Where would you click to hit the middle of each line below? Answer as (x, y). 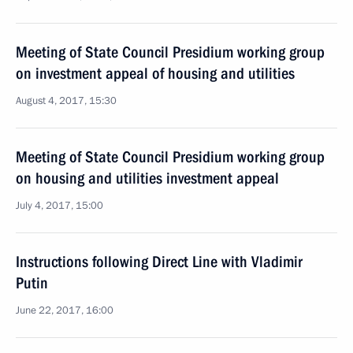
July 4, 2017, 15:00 (59, 206)
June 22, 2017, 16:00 (65, 310)
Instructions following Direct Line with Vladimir (159, 262)
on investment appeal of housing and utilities (155, 73)
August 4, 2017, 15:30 (66, 101)
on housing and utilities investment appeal (147, 178)
